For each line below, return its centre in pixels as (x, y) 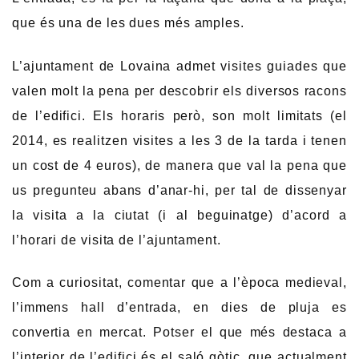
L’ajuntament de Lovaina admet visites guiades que (179, 66)
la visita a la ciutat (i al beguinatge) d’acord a (179, 215)
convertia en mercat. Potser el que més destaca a (179, 333)
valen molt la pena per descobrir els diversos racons (179, 91)
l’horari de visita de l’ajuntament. (117, 240)
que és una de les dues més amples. (128, 23)
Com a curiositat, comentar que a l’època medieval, (179, 283)
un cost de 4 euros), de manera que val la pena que (179, 165)
